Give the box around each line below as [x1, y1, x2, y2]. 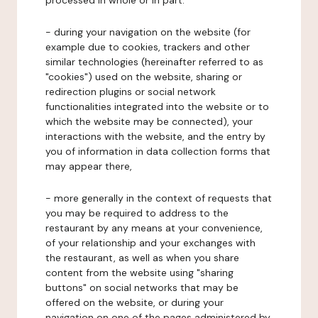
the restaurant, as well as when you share [45, 251, 239, 264]
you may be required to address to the [45, 207, 229, 219]
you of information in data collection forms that [45, 145, 270, 158]
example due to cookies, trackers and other [45, 40, 250, 53]
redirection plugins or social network [45, 85, 216, 98]
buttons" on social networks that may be [45, 281, 238, 294]
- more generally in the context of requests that [45, 192, 272, 204]
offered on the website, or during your [45, 296, 224, 309]
